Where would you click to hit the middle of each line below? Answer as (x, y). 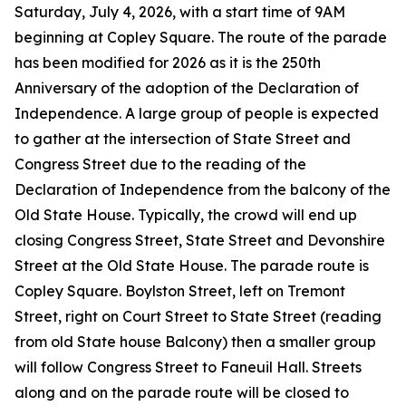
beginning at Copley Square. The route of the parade (201, 37)
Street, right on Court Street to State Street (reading (198, 316)
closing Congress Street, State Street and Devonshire (200, 240)
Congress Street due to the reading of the (160, 164)
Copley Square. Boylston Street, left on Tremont (180, 291)
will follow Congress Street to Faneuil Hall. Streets (188, 367)
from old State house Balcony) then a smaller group (195, 342)
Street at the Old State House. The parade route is (192, 266)
